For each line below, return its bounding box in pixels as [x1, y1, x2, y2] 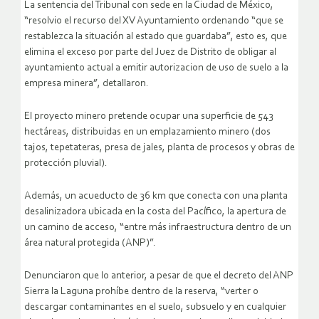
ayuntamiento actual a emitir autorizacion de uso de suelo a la [24, 63, 288, 74]
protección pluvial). [24, 158, 108, 169]
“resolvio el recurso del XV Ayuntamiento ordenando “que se [24, 16, 283, 27]
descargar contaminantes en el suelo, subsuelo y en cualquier [24, 302, 286, 313]
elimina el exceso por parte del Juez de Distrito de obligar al [24, 47, 276, 58]
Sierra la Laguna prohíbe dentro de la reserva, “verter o [24, 286, 258, 298]
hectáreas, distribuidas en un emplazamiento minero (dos [24, 127, 271, 138]
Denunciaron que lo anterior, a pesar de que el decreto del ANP [24, 271, 293, 282]
